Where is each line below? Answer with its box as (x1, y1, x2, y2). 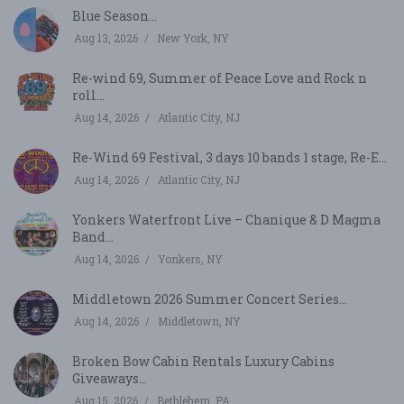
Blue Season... (72, 6, 157, 24)
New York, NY (157, 30, 229, 45)
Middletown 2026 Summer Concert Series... (72, 289, 347, 308)
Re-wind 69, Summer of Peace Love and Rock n (72, 69, 367, 87)
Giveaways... (72, 369, 147, 387)
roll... (72, 86, 105, 104)
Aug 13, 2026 (74, 30, 138, 45)
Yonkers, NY (158, 251, 223, 266)
